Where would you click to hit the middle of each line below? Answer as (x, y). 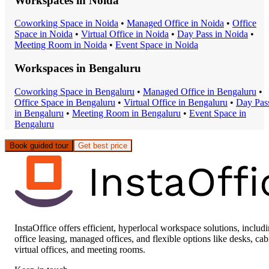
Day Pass (195, 34)
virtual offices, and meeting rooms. (80, 249)
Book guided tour (39, 145)
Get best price (103, 145)
